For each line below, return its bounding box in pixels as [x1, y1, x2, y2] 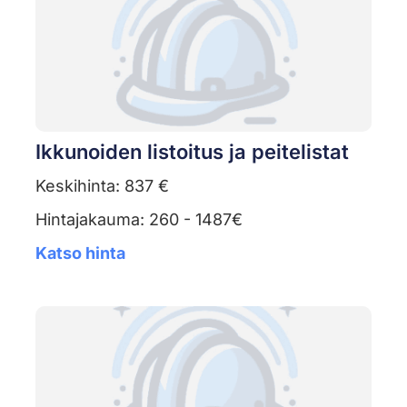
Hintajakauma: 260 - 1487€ [35, 210, 243, 230]
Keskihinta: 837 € [35, 176, 169, 196]
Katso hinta [35, 243, 125, 263]
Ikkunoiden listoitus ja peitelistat [35, 140, 349, 164]
